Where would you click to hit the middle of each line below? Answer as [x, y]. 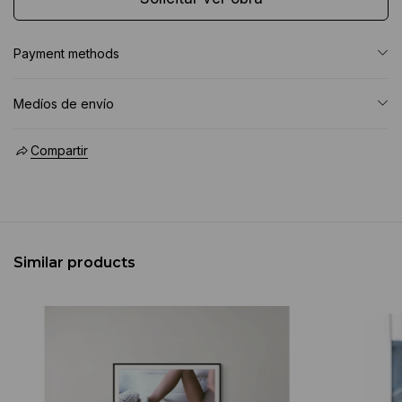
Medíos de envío [64, 103]
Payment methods [66, 53]
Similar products [74, 262]
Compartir [59, 150]
